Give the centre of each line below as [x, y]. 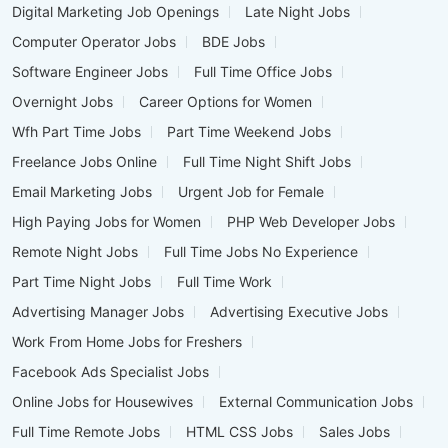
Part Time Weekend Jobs [249, 132]
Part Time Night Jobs [81, 282]
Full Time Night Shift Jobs [267, 162]
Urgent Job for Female [251, 192]
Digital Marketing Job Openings [115, 12]
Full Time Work [224, 282]
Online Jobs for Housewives [102, 402]
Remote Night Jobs [75, 252]
